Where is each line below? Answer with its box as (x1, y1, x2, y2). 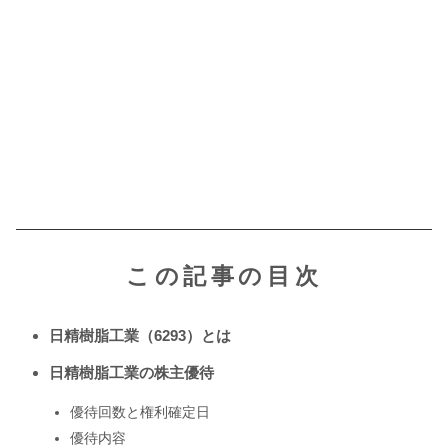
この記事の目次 (125, 263, 323, 290)
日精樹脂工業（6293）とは (49, 327, 231, 345)
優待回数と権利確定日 (70, 403, 210, 420)
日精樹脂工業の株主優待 (49, 364, 214, 382)
